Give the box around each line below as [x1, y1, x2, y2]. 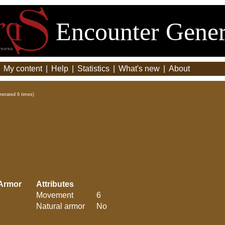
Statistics [77, 64, 109, 73]
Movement [36, 191, 73, 199]
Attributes [36, 180, 74, 188]
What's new [119, 64, 160, 73]
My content [4, 64, 42, 73]
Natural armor [36, 202, 85, 210]
